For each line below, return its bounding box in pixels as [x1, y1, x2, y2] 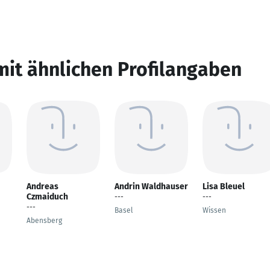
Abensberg [27, 216, 62, 225]
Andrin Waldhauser [115, 181, 188, 192]
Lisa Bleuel [202, 181, 245, 192]
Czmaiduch [27, 192, 68, 202]
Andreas [27, 181, 58, 192]
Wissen [202, 206, 226, 215]
